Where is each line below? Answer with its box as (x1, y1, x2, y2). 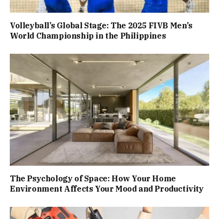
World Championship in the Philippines (10, 30, 166, 41)
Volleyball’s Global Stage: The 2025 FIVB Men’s (10, 20, 193, 30)
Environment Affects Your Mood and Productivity (10, 183, 204, 194)
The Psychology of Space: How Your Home (10, 173, 176, 183)
